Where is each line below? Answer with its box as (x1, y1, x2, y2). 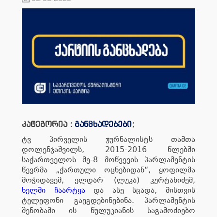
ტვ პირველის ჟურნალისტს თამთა (22, 134, 195, 144)
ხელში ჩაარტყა (22, 185, 85, 195)
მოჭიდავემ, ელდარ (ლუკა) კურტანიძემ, (22, 175, 195, 185)
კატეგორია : (22, 119, 75, 129)
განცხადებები (75, 119, 132, 129)
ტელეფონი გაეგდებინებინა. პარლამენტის (22, 195, 195, 205)
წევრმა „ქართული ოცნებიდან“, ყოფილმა (22, 165, 195, 174)
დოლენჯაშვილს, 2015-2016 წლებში (22, 144, 195, 154)
